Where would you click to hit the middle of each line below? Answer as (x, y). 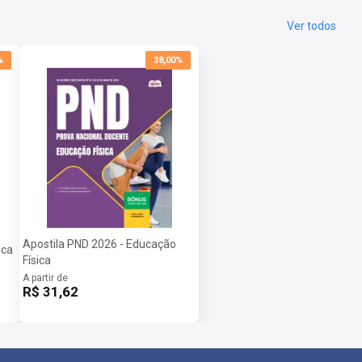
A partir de (45, 278)
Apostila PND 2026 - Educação (99, 244)
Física (37, 260)
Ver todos (311, 25)
